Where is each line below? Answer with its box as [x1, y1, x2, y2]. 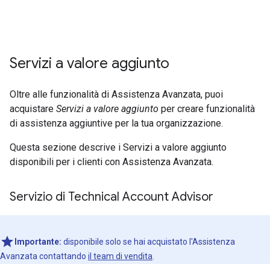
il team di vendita [88, 251, 152, 261]
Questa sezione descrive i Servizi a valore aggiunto [10, 142, 227, 153]
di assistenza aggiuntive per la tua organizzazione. [10, 118, 223, 129]
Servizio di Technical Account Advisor [10, 189, 213, 204]
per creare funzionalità [159, 103, 255, 115]
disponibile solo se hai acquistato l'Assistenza [61, 237, 235, 246]
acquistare [10, 103, 56, 115]
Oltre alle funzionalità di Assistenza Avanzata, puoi [10, 89, 223, 100]
